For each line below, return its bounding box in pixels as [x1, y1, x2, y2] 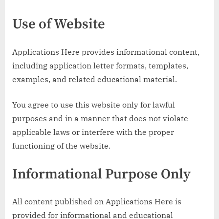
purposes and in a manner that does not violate [12, 113, 188, 123]
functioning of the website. [12, 140, 110, 151]
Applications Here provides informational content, [12, 46, 199, 57]
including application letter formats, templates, [12, 60, 188, 70]
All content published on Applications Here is [12, 197, 181, 207]
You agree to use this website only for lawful [12, 99, 175, 109]
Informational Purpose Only [12, 165, 191, 183]
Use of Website [12, 15, 105, 33]
